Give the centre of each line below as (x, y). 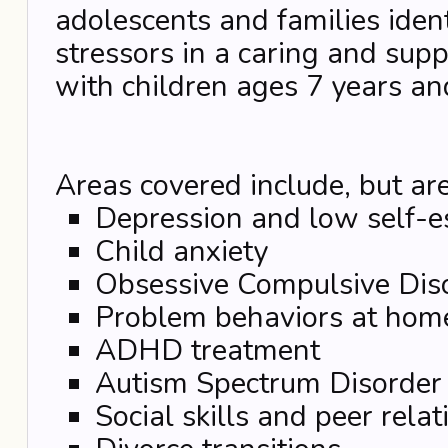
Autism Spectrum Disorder (268, 383)
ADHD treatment (207, 350)
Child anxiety (181, 251)
